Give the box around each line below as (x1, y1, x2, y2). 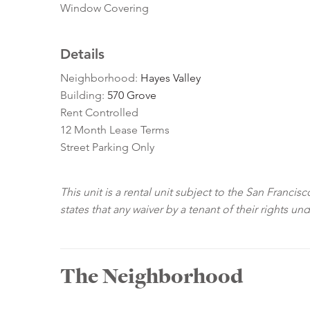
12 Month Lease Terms (60, 123, 170, 137)
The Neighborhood (60, 262, 243, 291)
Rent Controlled (60, 106, 138, 120)
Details (60, 46, 104, 63)
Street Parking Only (60, 140, 154, 154)
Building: (60, 89, 107, 102)
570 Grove (107, 89, 156, 102)
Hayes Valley (140, 71, 201, 85)
